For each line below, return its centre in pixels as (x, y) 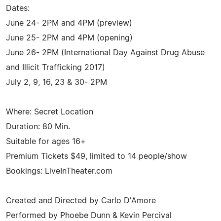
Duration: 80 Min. (38, 127)
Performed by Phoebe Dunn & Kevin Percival (89, 215)
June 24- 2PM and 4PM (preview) (69, 23)
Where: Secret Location (50, 112)
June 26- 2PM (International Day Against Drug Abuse (105, 53)
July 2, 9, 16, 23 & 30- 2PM (56, 82)
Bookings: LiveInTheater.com (59, 171)
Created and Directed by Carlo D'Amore (81, 201)
